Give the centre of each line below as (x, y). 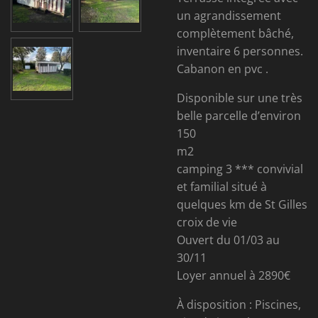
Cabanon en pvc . (223, 69)
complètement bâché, (235, 33)
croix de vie (207, 222)
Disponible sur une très (240, 98)
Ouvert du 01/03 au (228, 240)
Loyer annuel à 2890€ (234, 275)
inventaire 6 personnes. (240, 51)
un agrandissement (229, 16)
